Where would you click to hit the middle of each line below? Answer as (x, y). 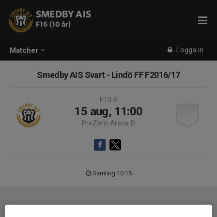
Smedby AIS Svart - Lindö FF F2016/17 (108, 75)
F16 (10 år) (54, 24)
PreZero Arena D (108, 123)
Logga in (189, 50)
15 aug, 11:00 (108, 111)
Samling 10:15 (112, 173)
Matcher (24, 51)
